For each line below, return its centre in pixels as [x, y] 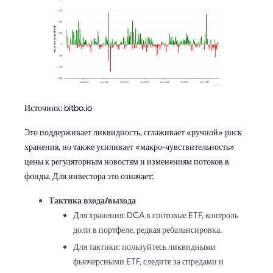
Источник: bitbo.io [58, 108]
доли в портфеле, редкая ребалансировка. [147, 229]
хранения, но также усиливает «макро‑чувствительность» [129, 147]
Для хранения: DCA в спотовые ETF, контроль [156, 215]
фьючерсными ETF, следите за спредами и [148, 261]
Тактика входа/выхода [92, 200]
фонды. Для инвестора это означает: [89, 176]
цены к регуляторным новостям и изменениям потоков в [127, 161]
